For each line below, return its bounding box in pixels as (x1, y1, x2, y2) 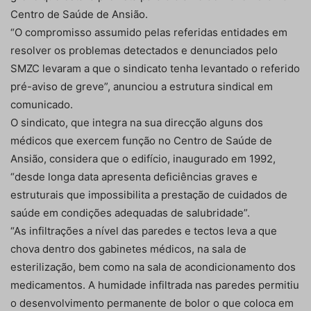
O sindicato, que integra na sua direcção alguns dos (10, 116, 263, 130)
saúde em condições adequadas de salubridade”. (10, 206, 250, 220)
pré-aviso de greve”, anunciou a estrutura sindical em (10, 80, 273, 94)
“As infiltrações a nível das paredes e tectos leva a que (10, 224, 277, 238)
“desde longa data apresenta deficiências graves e (10, 170, 258, 184)
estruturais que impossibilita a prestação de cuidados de (10, 188, 287, 202)
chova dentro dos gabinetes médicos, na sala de (10, 242, 246, 256)
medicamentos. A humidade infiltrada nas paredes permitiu (10, 278, 299, 292)
